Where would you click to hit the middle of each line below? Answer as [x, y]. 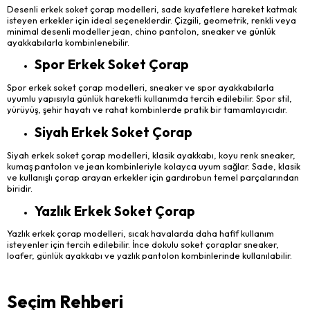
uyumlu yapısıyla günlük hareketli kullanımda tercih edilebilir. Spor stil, [149, 99]
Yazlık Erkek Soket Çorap [115, 211]
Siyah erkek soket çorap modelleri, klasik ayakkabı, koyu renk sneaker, [151, 155]
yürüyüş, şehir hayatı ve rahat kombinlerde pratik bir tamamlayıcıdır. [147, 110]
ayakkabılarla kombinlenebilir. [68, 42]
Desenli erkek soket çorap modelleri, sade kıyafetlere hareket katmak [152, 9]
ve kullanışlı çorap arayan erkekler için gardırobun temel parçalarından [153, 177]
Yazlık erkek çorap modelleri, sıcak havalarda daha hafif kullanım [140, 234]
